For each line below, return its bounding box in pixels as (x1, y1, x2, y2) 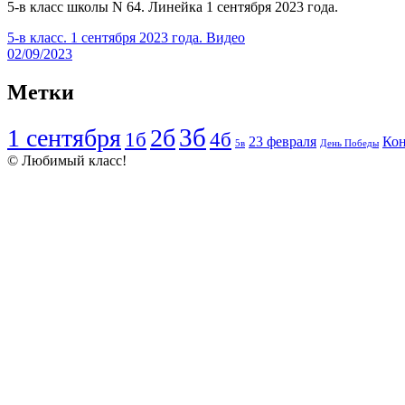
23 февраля (249, 134, 316, 151)
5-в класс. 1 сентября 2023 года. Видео (7, 30, 245, 46)
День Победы (320, 138, 379, 149)
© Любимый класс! (7, 153, 127, 169)
